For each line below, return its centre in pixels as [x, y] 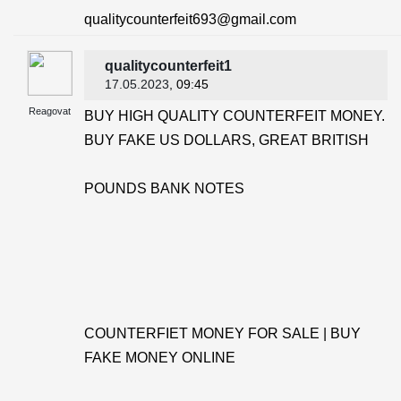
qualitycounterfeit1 [168, 66]
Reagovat [49, 111]
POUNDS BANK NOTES [164, 188]
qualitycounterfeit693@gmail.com [190, 19]
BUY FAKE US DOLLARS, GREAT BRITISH [226, 140]
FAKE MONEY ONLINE [160, 358]
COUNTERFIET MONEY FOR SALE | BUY [222, 333]
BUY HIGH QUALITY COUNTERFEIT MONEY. [235, 116]
